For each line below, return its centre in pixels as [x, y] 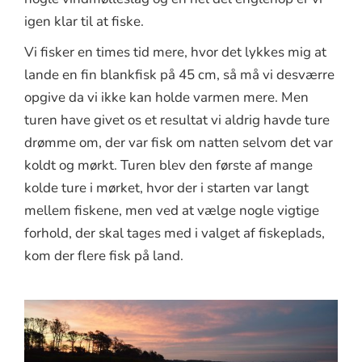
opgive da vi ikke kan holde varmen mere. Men [166, 98]
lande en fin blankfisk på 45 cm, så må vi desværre [179, 75]
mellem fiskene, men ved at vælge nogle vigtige [172, 211]
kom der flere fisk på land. [104, 256]
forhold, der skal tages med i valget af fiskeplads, [175, 234]
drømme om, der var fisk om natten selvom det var [179, 143]
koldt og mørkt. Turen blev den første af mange [168, 166]
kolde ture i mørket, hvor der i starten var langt [166, 188]
